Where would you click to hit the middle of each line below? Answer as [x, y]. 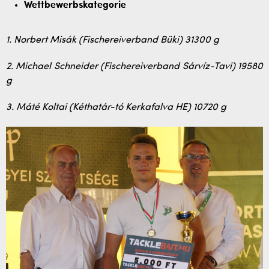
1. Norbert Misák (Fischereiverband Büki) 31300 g [113, 40]
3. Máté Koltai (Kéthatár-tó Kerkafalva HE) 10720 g [116, 107]
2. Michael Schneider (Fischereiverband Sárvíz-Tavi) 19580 [134, 67]
